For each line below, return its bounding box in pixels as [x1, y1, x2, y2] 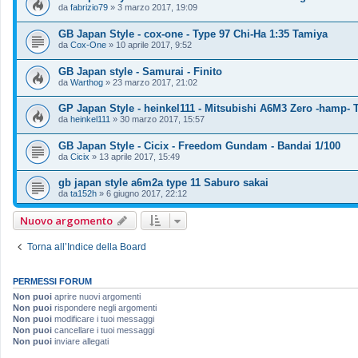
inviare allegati [52, 336, 109, 347]
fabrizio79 [70, 2, 108, 13]
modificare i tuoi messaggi [52, 314, 154, 324]
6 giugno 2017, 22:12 [106, 189, 187, 199]
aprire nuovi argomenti [52, 292, 141, 302]
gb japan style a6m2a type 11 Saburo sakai [58, 177, 268, 189]
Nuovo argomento [20, 213, 113, 229]
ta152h [70, 189, 97, 199]
